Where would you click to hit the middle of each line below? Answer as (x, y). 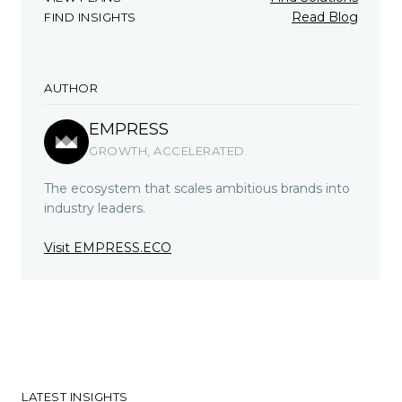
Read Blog (325, 17)
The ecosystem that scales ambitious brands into (197, 189)
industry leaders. (95, 209)
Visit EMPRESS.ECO (108, 248)
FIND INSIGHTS (90, 17)
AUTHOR (71, 88)
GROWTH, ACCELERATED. (168, 151)
